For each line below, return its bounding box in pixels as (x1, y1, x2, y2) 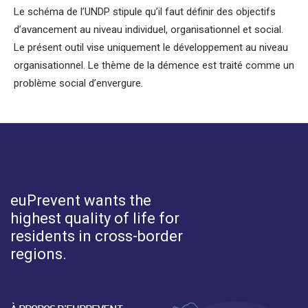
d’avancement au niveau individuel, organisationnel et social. (14, 23, 283, 36)
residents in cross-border (10, 227, 183, 245)
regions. (10, 245, 67, 263)
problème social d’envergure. (14, 76, 143, 89)
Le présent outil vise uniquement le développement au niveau (14, 41, 288, 54)
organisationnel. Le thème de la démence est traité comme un (14, 58, 294, 71)
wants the (84, 191, 151, 209)
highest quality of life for (10, 209, 179, 227)
